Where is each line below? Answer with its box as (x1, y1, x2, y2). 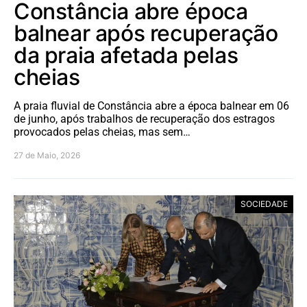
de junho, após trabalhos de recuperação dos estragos (14, 112, 275, 125)
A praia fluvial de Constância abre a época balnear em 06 (14, 99, 289, 112)
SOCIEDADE (241, 198, 288, 209)
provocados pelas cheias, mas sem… (14, 125, 191, 138)
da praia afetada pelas (14, 41, 238, 69)
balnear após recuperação (14, 19, 278, 47)
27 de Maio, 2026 (14, 149, 80, 160)
